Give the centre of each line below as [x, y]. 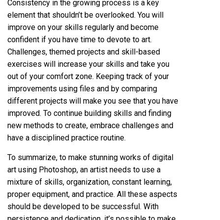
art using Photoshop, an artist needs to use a [84, 170]
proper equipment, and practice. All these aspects [92, 194]
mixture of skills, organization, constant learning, [90, 182]
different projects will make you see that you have [93, 101]
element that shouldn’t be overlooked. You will [85, 15]
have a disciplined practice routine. [67, 138]
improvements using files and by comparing [82, 89]
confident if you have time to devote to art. [80, 40]
